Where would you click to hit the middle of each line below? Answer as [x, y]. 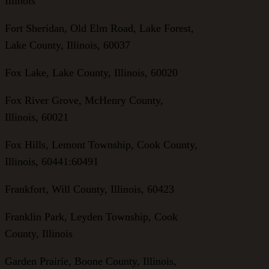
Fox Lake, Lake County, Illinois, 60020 [91, 72]
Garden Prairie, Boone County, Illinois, [91, 261]
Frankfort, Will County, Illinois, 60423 [89, 189]
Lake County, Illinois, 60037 [68, 45]
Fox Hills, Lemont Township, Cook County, [101, 144]
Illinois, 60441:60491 [52, 161]
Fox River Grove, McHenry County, [84, 100]
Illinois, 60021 [37, 117]
